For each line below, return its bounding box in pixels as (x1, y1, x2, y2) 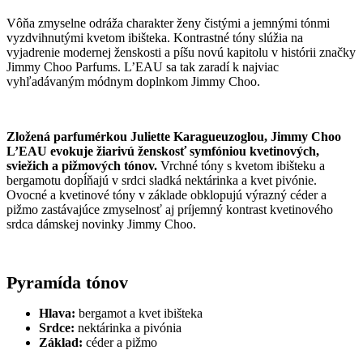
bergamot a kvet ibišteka (75, 306, 203, 321)
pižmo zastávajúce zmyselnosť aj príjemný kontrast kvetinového (6, 203, 333, 217)
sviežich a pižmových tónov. (6, 159, 157, 173)
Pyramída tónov (6, 272, 128, 293)
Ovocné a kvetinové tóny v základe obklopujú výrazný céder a (6, 188, 327, 203)
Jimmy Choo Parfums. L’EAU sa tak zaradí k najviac (6, 60, 279, 75)
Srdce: (39, 321, 78, 335)
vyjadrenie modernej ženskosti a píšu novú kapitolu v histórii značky (6, 45, 356, 60)
